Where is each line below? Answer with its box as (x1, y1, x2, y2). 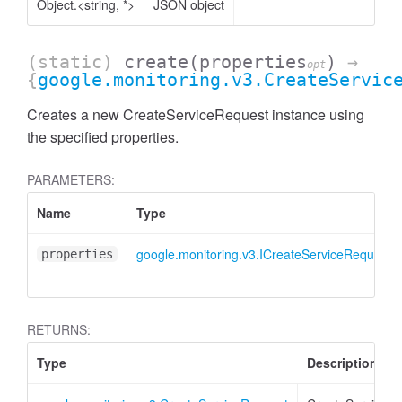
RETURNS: (27, 320, 91, 338)
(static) (27, 51, 124, 73)
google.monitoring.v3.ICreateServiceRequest (136, 245, 391, 263)
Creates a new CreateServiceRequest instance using (27, 104, 364, 125)
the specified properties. (27, 127, 179, 147)
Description (307, 354, 378, 371)
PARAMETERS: (27, 170, 115, 188)
